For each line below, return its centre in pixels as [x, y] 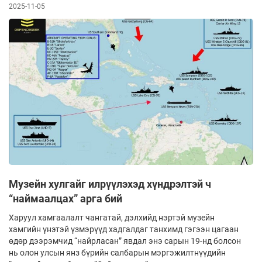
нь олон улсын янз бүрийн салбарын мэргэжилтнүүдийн [117, 253]
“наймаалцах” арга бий [65, 199]
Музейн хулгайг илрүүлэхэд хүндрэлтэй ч [110, 184]
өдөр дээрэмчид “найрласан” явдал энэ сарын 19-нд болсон [125, 241]
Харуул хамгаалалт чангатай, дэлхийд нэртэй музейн [112, 218]
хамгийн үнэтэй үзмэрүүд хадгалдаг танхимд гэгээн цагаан [124, 230]
